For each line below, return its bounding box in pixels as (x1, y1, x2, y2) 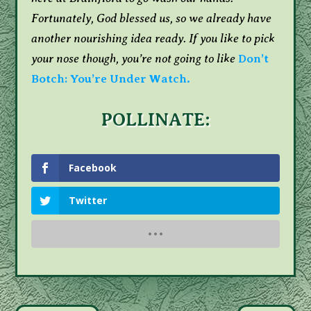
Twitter (69, 194, 108, 208)
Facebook (69, 161, 117, 175)
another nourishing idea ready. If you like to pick (31, 31, 276, 46)
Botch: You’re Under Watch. (31, 72, 191, 86)
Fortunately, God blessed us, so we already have (31, 11, 272, 26)
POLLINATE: (101, 110, 210, 131)
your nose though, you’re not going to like (31, 51, 236, 66)
